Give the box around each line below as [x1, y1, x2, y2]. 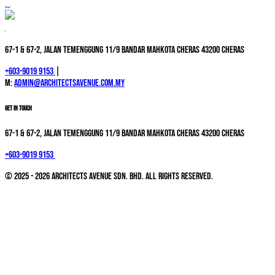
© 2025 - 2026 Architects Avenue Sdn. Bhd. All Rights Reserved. [5, 170, 213, 182]
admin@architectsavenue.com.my [14, 77, 125, 89]
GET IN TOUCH [5, 104, 32, 112]
